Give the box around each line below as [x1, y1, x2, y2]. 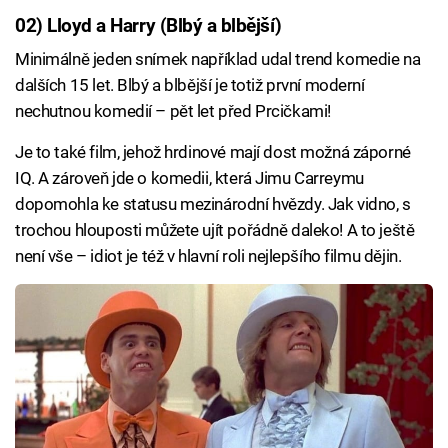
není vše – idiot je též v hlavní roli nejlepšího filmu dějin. [15, 246, 402, 267]
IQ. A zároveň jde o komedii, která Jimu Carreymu [15, 168, 364, 189]
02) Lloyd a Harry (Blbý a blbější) [15, 14, 282, 37]
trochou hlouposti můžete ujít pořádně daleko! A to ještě [15, 220, 415, 241]
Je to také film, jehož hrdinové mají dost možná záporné [15, 142, 411, 163]
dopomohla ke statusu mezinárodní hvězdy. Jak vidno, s [15, 194, 411, 215]
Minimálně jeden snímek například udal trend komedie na [15, 49, 421, 70]
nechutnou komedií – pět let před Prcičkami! [15, 101, 331, 122]
